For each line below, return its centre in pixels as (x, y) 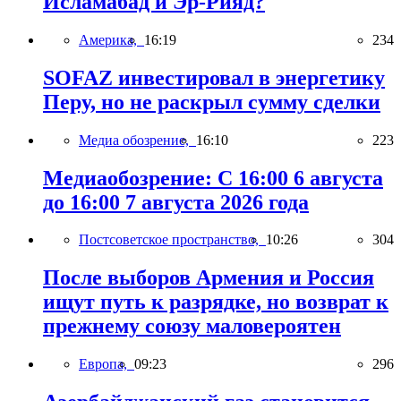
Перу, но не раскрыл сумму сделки (212, 102)
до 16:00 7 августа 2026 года (176, 202)
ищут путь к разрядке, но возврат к (216, 302)
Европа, (107, 364)
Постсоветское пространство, (172, 240)
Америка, (111, 39)
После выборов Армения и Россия (209, 278)
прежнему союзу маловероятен (192, 326)
